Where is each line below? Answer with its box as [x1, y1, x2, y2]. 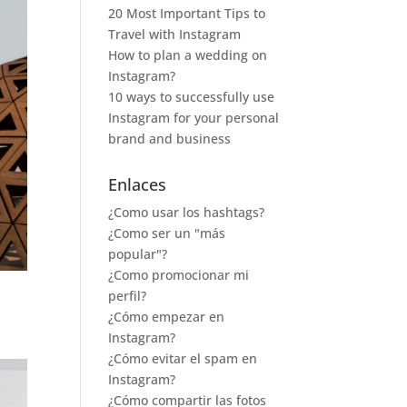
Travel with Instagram [108, 25, 242, 43]
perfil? [108, 286, 147, 304]
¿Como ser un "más [108, 223, 226, 242]
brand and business [108, 129, 232, 147]
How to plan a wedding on [108, 45, 268, 64]
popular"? [108, 244, 168, 263]
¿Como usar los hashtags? [108, 203, 265, 221]
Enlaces [108, 173, 167, 195]
